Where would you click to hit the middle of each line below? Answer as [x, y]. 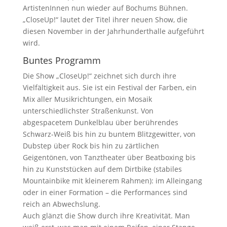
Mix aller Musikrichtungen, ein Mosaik [87, 99]
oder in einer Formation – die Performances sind [105, 192]
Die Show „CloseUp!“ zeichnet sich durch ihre [99, 75]
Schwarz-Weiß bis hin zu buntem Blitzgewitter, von [109, 134]
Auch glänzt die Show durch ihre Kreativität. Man [106, 215]
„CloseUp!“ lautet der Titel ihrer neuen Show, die [105, 19]
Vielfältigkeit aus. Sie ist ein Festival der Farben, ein [109, 87]
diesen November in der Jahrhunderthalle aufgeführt [113, 31]
